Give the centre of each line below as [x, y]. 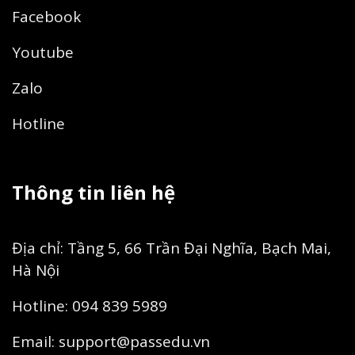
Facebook [46, 17]
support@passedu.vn [134, 341]
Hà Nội [36, 270]
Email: [35, 341]
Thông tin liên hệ [94, 192]
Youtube [43, 53]
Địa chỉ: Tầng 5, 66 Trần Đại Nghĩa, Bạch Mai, [172, 248]
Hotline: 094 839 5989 [90, 305]
